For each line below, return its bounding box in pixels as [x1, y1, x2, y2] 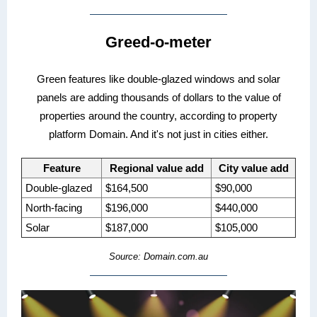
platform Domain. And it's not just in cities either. [49, 128, 268, 140]
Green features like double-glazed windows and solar [37, 73, 280, 85]
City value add [218, 162, 289, 174]
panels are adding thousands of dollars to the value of [36, 91, 281, 103]
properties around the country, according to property [40, 110, 277, 122]
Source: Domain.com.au [109, 251, 208, 262]
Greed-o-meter [105, 33, 212, 51]
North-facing [25, 202, 82, 214]
